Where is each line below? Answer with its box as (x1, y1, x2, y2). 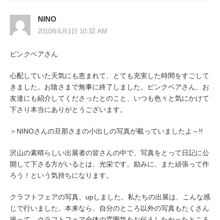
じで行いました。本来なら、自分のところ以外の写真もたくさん (10, 204, 209, 213)
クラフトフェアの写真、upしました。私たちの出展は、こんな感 (10, 193, 210, 201)
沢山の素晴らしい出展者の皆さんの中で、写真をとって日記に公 (10, 148, 209, 157)
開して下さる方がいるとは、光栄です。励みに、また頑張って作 (10, 160, 209, 168)
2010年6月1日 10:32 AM (38, 27, 107, 35)
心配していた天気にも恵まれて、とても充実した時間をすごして (10, 71, 209, 80)
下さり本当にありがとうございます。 (10, 105, 127, 113)
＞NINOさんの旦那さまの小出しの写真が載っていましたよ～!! (10, 127, 203, 135)
